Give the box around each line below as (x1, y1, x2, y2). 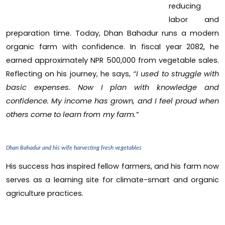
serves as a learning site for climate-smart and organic (6, 174, 219, 185)
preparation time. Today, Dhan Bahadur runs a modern (6, 28, 219, 38)
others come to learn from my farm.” (6, 109, 219, 120)
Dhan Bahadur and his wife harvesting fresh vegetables (6, 145, 142, 151)
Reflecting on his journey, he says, (6, 68, 134, 79)
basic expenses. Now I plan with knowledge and (6, 82, 219, 92)
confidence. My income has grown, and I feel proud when (6, 95, 219, 106)
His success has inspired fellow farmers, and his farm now (6, 161, 219, 171)
